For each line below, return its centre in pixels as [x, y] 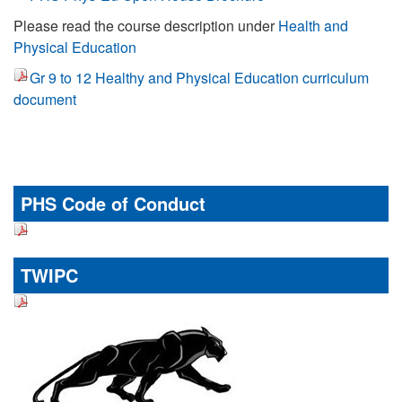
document [45, 99]
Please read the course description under [146, 25]
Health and [313, 25]
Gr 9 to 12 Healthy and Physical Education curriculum [199, 77]
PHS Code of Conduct [113, 203]
